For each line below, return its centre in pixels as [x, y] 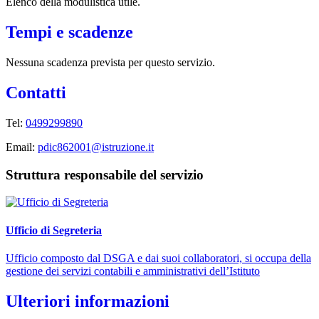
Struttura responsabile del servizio [105, 174]
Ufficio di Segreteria [54, 230]
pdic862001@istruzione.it [96, 147]
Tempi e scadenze [69, 32]
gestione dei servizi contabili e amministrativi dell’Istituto [133, 271]
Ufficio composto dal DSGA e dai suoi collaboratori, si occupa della [158, 258]
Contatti [36, 92]
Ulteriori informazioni [88, 301]
